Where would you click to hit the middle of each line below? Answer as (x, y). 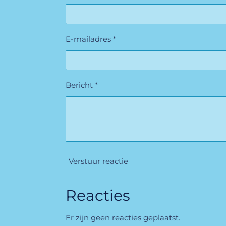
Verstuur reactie (98, 161)
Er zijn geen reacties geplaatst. (123, 218)
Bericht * (81, 85)
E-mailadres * (91, 39)
